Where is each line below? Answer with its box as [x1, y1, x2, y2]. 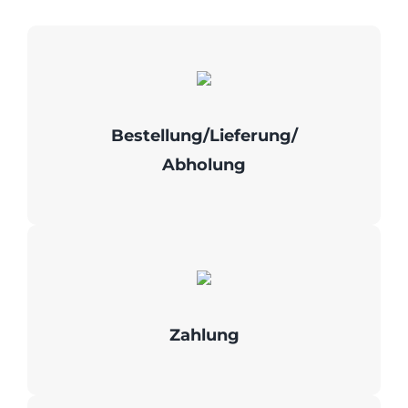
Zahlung [168, 325, 240, 346]
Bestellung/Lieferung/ [110, 126, 298, 147]
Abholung [162, 155, 246, 176]
